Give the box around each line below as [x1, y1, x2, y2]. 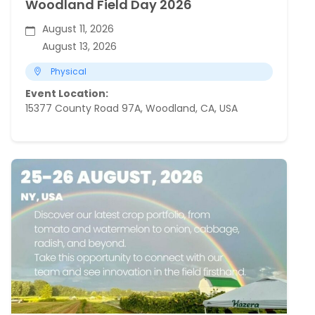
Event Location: [25, 86, 108, 101]
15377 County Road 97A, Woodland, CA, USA [25, 101, 238, 115]
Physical [51, 65, 86, 77]
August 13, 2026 [42, 39, 117, 53]
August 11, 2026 [42, 21, 114, 36]
